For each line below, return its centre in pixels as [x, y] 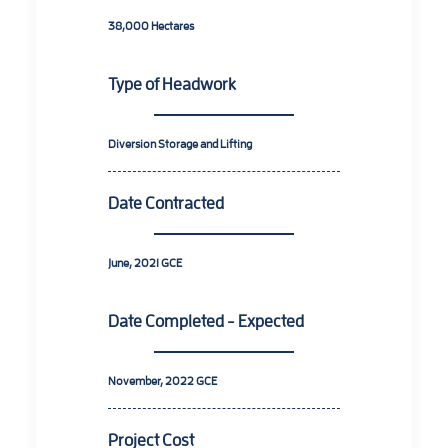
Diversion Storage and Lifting [180, 143]
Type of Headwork [172, 83]
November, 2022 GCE [162, 380]
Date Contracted [166, 202]
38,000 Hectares [151, 25]
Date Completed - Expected [206, 320]
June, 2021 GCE [145, 262]
